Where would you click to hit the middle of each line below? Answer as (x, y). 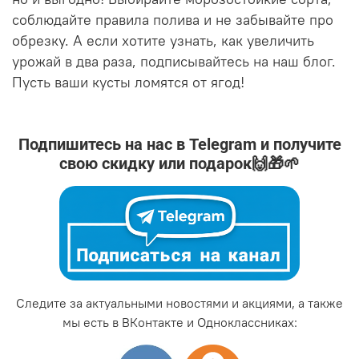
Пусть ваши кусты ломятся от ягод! (128, 83)
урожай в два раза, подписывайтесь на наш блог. (174, 62)
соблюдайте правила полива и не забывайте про (173, 20)
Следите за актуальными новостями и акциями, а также (179, 303)
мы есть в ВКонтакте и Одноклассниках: (179, 322)
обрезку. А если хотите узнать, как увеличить (163, 41)
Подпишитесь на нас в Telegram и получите (179, 145)
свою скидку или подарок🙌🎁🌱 (179, 164)
